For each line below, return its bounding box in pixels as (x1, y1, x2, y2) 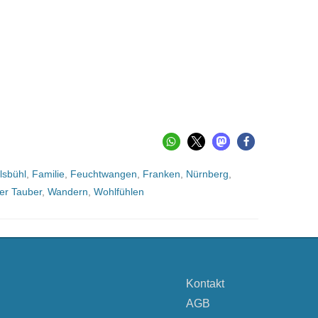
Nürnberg (186, 168, 229, 180)
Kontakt (186, 278, 225, 290)
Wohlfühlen (94, 186, 144, 197)
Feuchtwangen (70, 168, 137, 180)
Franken (143, 168, 180, 180)
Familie (32, 168, 65, 180)
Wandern (48, 186, 88, 197)
